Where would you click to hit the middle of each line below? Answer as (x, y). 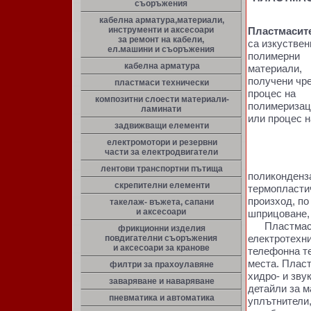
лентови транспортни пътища (162, 169)
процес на (272, 93)
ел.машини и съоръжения (161, 49)
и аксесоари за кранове (161, 248)
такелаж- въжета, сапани (162, 202)
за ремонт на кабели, (161, 40)
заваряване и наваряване (162, 281)
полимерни (274, 56)
